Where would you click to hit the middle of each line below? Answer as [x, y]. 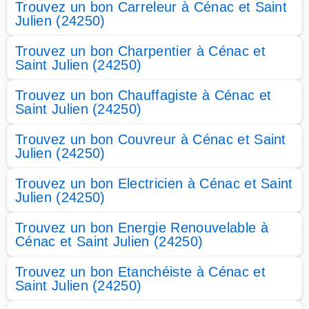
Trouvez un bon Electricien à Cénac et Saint [154, 183]
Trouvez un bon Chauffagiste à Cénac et [143, 95]
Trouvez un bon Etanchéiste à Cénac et [140, 272]
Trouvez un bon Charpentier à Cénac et [140, 51]
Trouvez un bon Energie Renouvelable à [142, 228]
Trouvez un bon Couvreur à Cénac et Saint [151, 139]
